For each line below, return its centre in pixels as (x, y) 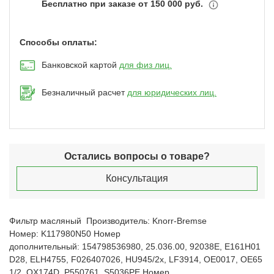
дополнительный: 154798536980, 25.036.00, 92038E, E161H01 (135, 246)
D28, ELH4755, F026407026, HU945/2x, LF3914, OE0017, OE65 (136, 259)
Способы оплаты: (58, 42)
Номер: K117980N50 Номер (65, 233)
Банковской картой (80, 65)
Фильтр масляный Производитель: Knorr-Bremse (108, 220)
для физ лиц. (146, 65)
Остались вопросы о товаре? (137, 156)
